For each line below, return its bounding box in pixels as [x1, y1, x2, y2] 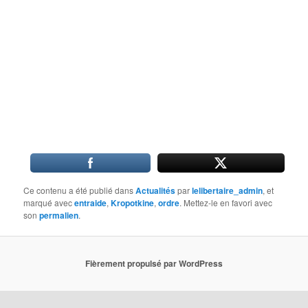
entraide [74, 196, 107, 209]
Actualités [135, 184, 176, 197]
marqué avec [23, 196, 75, 208]
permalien [39, 208, 79, 221]
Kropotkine [111, 196, 155, 209]
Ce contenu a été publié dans [23, 184, 136, 196]
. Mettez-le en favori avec [179, 196, 273, 208]
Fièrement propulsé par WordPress [85, 257, 223, 270]
